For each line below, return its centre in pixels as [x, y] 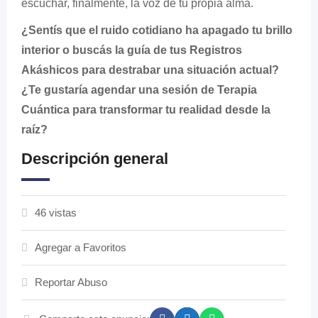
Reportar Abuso [71, 282]
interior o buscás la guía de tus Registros [132, 50]
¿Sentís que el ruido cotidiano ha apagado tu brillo [157, 30]
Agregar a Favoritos [81, 247]
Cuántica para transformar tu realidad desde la [146, 109]
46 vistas [56, 212]
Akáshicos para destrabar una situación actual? [150, 70]
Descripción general [95, 158]
